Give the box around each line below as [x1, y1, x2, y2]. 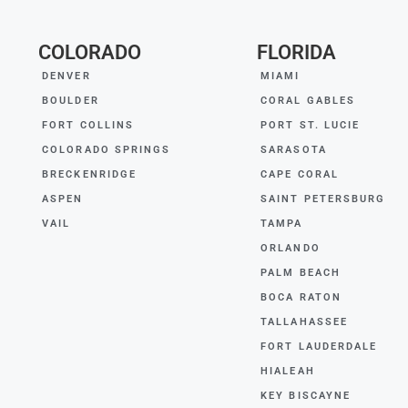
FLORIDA [257, 41, 336, 65]
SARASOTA [260, 144, 327, 157]
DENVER [42, 70, 91, 83]
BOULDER [42, 95, 99, 107]
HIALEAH [260, 365, 315, 378]
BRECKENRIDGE [42, 168, 138, 181]
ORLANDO [260, 242, 321, 255]
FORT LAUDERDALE [260, 341, 378, 353]
